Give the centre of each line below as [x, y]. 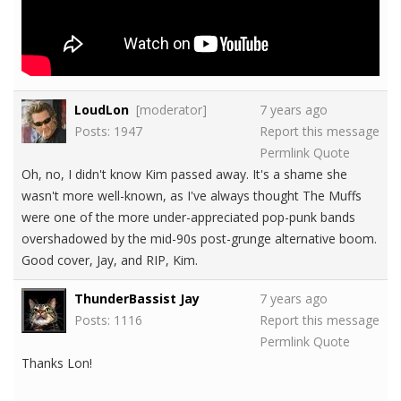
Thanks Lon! [57, 363]
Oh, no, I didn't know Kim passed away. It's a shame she [184, 175]
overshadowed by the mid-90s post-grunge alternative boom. [199, 239]
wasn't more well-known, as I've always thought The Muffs [192, 196]
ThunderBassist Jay [137, 299]
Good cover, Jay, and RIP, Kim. [110, 260]
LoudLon [102, 110]
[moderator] [171, 110]
